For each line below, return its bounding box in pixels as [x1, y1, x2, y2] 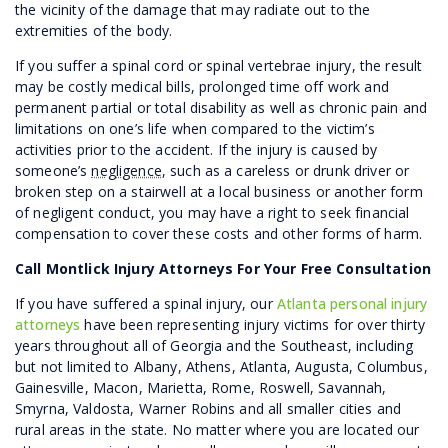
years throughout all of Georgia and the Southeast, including [15, 335, 414, 355]
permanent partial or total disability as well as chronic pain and [15, 97, 428, 117]
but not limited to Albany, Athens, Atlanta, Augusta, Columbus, [15, 356, 428, 376]
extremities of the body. [15, 20, 173, 40]
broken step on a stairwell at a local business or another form [15, 181, 423, 201]
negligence [91, 160, 162, 180]
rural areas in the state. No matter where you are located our [15, 419, 420, 439]
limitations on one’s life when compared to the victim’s [15, 118, 375, 138]
